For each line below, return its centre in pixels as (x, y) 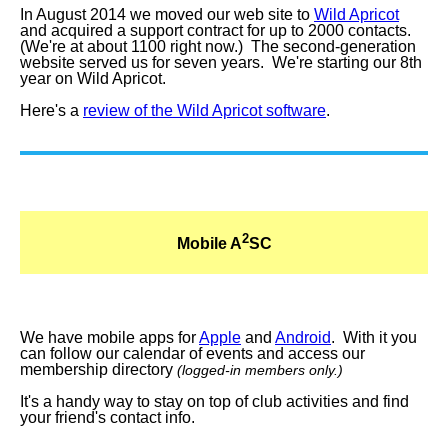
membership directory (98, 369)
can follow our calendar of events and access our (192, 353)
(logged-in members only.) (260, 370)
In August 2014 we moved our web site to (167, 14)
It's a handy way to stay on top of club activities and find (214, 401)
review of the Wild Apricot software (204, 110)
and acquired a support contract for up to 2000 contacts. (217, 30)
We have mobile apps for (109, 337)
